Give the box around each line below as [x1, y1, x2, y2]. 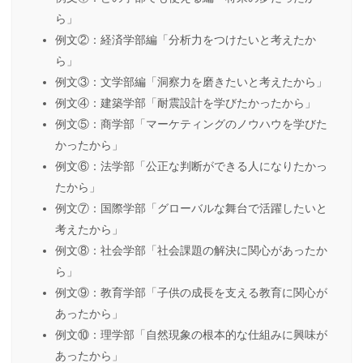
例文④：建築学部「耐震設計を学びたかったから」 [55, 96, 316, 110]
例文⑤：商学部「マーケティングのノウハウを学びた [55, 117, 327, 131]
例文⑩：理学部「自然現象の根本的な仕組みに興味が [55, 328, 327, 342]
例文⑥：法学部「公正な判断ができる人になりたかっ [55, 160, 327, 173]
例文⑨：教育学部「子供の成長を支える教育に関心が [55, 286, 327, 300]
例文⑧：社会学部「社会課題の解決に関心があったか [55, 244, 327, 258]
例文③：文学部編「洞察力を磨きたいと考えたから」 [55, 75, 327, 89]
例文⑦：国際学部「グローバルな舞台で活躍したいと [55, 202, 327, 216]
